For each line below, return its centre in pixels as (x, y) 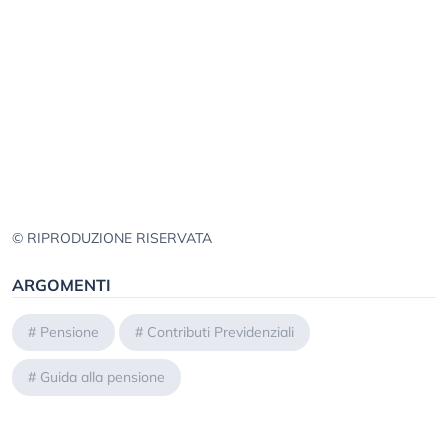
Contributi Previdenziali (220, 332)
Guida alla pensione (102, 377)
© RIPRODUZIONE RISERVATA (112, 238)
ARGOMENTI (61, 285)
